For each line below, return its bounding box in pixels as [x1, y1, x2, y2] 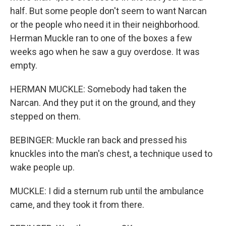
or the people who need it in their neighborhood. [10, 19, 200, 30]
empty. [10, 60, 37, 71]
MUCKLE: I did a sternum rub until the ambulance [10, 186, 204, 196]
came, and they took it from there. [10, 199, 144, 210]
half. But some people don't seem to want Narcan [10, 6, 207, 16]
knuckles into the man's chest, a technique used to [10, 148, 212, 159]
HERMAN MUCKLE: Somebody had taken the [10, 84, 187, 94]
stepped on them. [10, 111, 81, 122]
